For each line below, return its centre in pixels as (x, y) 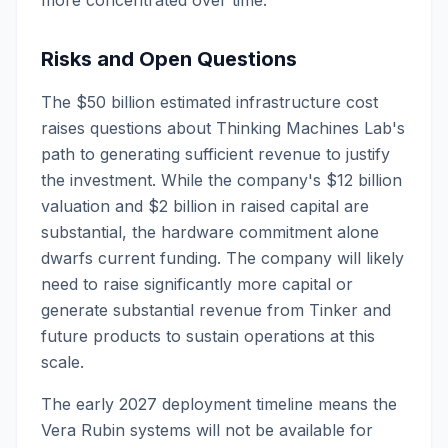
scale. (62, 362)
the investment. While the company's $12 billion (221, 180)
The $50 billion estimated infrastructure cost (209, 102)
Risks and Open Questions (169, 59)
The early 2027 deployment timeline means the (219, 404)
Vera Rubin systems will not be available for (207, 430)
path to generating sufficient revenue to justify (215, 154)
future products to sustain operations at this (208, 336)
